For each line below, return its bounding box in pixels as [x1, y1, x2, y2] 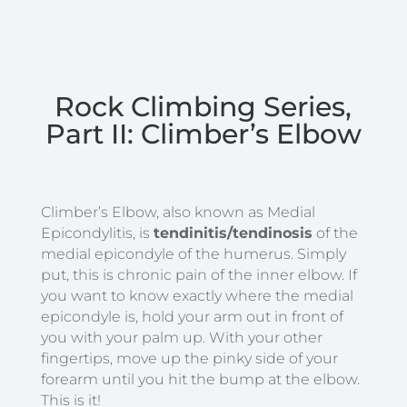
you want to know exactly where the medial [40, 287, 353, 305]
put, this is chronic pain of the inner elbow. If [40, 266, 357, 284]
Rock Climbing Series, [55, 90, 352, 124]
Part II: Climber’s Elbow [45, 117, 362, 152]
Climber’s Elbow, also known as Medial [40, 203, 315, 222]
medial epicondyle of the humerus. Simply [40, 245, 346, 263]
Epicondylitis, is [40, 224, 154, 243]
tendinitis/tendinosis [153, 224, 313, 243]
